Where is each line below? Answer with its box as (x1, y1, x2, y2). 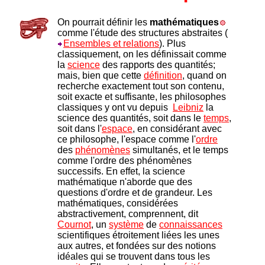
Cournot (57, 219, 91, 230)
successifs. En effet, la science (57, 166, 185, 176)
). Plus (159, 38, 186, 49)
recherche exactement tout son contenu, (57, 80, 224, 91)
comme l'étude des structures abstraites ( (57, 27, 228, 38)
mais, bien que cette (57, 70, 144, 80)
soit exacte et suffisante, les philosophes (57, 91, 226, 102)
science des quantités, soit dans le (57, 112, 203, 123)
